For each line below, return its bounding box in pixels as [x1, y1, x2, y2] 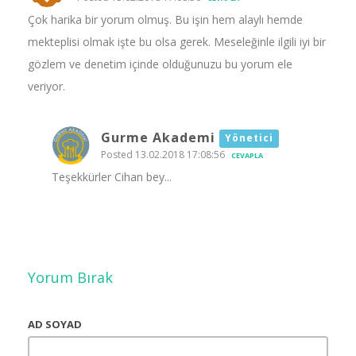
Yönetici [225, 131, 274, 145]
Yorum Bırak [28, 267, 113, 287]
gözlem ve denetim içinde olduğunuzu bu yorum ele [28, 56, 292, 72]
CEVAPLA [231, 149, 263, 161]
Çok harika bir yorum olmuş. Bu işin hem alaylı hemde [28, 11, 303, 27]
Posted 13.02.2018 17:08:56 [101, 147, 225, 161]
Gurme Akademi [101, 128, 215, 146]
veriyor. [28, 78, 65, 94]
